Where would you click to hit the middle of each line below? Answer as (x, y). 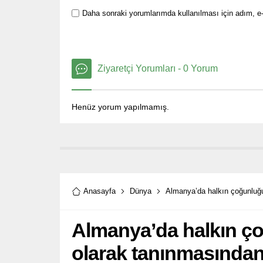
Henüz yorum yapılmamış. (120, 107)
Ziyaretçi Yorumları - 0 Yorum (158, 68)
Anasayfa (100, 191)
